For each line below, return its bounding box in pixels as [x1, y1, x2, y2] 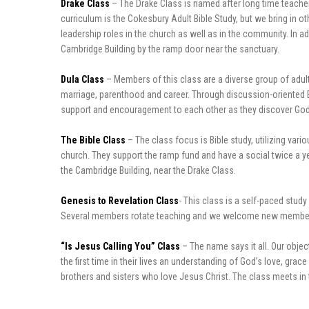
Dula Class [61, 73, 104, 85]
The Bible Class [61, 134, 126, 146]
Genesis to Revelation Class [61, 195, 179, 206]
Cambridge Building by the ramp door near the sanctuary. [61, 43, 279, 54]
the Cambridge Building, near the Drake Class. [61, 164, 236, 176]
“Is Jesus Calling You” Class [61, 240, 180, 252]
